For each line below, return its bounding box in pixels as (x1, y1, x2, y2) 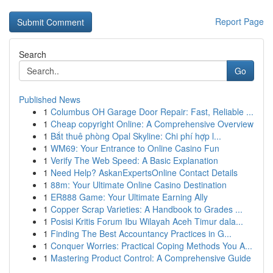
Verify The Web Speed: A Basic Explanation (51, 154, 218, 166)
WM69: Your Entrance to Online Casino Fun (51, 142, 219, 154)
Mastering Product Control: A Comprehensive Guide (51, 252, 251, 264)
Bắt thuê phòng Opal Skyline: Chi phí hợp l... (51, 130, 221, 142)
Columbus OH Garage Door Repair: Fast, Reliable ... (51, 105, 253, 118)
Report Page (215, 15, 264, 27)
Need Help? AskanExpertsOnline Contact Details (51, 166, 238, 179)
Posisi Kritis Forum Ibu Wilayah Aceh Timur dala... (51, 215, 243, 227)
